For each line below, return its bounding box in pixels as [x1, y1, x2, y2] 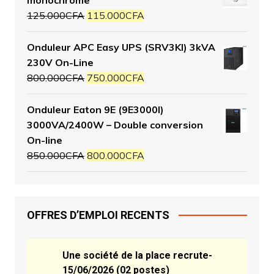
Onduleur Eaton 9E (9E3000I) [26, 103, 164, 116]
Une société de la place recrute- [62, 249, 212, 261]
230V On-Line [26, 56, 94, 68]
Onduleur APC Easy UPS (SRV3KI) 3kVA [26, 40, 215, 53]
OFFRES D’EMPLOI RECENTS [26, 208, 169, 221]
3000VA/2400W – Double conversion [26, 118, 203, 131]
